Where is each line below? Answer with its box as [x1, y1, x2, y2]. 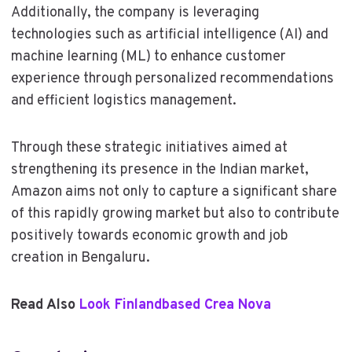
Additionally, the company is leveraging [10, 3, 259, 22]
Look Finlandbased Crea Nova [79, 295, 271, 314]
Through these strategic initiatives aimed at [10, 138, 288, 157]
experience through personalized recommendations [10, 69, 334, 88]
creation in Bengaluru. [10, 248, 150, 267]
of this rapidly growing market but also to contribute [10, 204, 339, 223]
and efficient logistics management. [10, 91, 236, 110]
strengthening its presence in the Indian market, [10, 160, 309, 179]
